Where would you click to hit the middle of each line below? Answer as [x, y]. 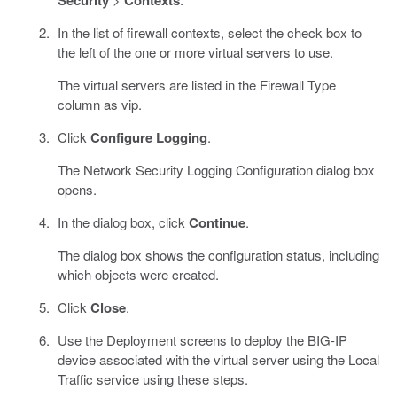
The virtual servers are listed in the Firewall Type [196, 85]
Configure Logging [148, 138]
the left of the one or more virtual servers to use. [195, 52]
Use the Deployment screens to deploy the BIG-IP [202, 340]
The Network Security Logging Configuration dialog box [216, 170]
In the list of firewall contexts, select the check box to [209, 33]
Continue [217, 223]
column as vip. [99, 105]
